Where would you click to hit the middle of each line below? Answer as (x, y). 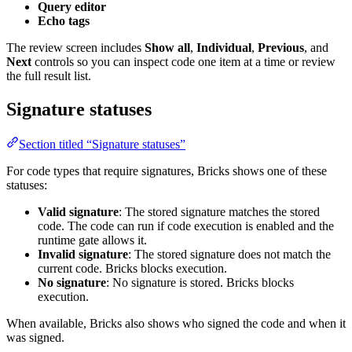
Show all (167, 48)
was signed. (35, 338)
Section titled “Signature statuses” (102, 145)
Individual (224, 48)
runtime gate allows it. (92, 240)
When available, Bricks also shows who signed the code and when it (176, 324)
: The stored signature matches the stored (219, 212)
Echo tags (64, 21)
